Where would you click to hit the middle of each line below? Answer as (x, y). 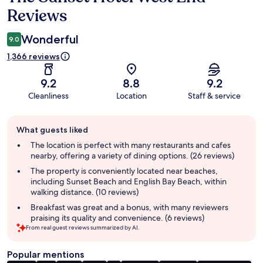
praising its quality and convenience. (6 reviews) (117, 218)
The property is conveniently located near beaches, (124, 171)
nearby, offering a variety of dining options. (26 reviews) (132, 156)
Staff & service (215, 96)
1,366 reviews (33, 57)
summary (26, 144)
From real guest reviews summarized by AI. (83, 228)
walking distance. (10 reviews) (85, 192)
